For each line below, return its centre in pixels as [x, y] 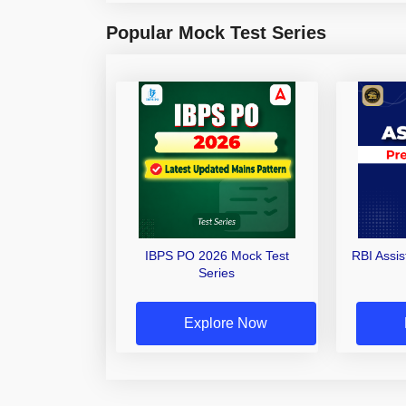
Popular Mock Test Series [216, 32]
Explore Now [226, 323]
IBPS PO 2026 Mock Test [217, 255]
